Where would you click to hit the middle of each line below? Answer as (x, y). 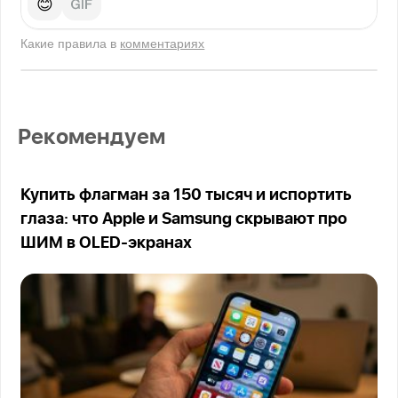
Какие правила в (71, 43)
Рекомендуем (92, 138)
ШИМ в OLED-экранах (107, 244)
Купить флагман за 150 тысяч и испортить (187, 196)
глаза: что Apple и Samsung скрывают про (184, 220)
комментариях (163, 43)
